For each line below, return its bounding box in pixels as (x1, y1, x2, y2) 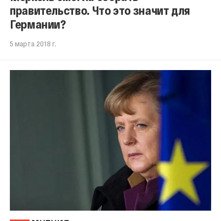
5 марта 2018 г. (10, 38, 56, 48)
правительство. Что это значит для (10, 2, 190, 17)
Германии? (10, 16, 66, 31)
